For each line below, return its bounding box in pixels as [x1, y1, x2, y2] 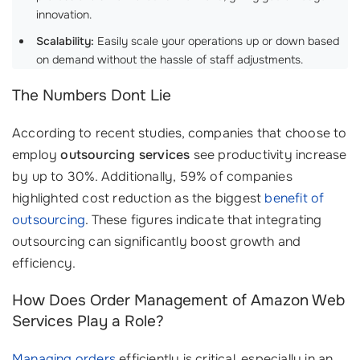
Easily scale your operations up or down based [94, 34, 339, 48]
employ [12, 146, 61, 163]
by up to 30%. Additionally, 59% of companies [12, 168, 292, 185]
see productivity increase [190, 146, 347, 163]
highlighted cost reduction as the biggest [12, 190, 265, 207]
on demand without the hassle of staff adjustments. [36, 52, 303, 67]
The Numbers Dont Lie [12, 86, 171, 105]
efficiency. [12, 255, 76, 272]
